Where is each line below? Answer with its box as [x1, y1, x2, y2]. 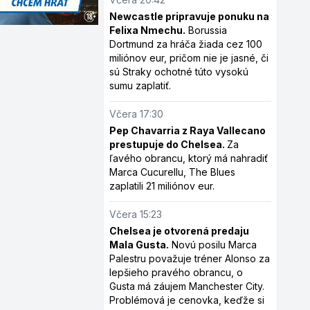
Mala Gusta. [109, 239, 170, 250]
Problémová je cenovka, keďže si [109, 294, 265, 306]
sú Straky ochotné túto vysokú [109, 66, 249, 77]
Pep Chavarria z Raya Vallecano [109, 125, 266, 136]
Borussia [185, 24, 228, 36]
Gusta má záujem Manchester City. [109, 280, 265, 292]
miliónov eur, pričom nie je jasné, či [109, 52, 269, 64]
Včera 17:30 [109, 108, 164, 120]
